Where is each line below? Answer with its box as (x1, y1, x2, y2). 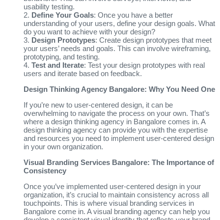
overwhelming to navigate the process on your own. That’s (24, 109, 210, 117)
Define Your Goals (31, 10, 94, 19)
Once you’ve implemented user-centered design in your (24, 182, 201, 191)
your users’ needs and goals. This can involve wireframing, (24, 44, 211, 53)
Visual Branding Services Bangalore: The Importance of (24, 158, 214, 166)
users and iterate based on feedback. (24, 69, 142, 78)
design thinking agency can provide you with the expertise (24, 125, 208, 134)
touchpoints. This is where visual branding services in (24, 198, 194, 207)
